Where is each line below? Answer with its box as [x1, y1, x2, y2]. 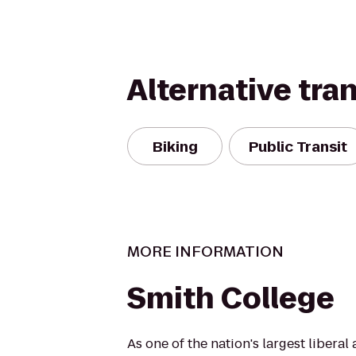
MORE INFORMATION [127, 242, 284, 261]
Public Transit [249, 136, 347, 157]
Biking [152, 136, 198, 157]
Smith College [127, 278, 335, 319]
